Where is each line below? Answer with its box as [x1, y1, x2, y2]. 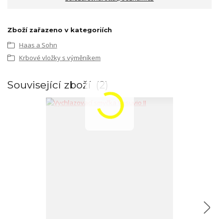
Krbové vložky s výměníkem [19, 53, 101, 63]
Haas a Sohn [19, 41, 57, 50]
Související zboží [7, 79, 94, 91]
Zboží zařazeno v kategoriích [7, 25, 112, 34]
